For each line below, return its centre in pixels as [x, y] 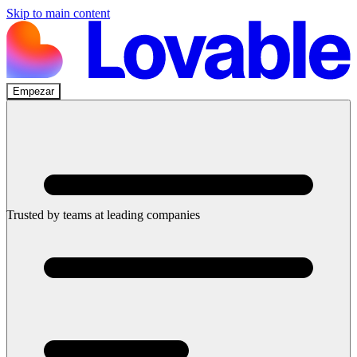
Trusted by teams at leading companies [103, 214]
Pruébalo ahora [44, 187]
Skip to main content [58, 13]
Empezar [33, 91]
